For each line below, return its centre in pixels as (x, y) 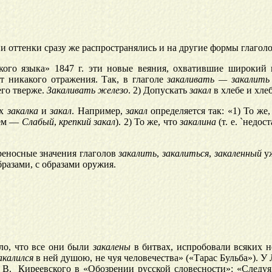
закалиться (186, 154)
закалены (112, 247)
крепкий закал (87, 122)
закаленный (238, 154)
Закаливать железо (87, 90)
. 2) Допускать (159, 90)
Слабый (38, 122)
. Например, (99, 111)
